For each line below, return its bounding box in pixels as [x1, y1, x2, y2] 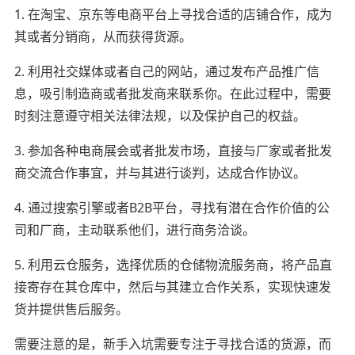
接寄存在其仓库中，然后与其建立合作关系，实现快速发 [13, 277, 331, 296]
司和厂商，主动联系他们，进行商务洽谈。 [13, 220, 255, 239]
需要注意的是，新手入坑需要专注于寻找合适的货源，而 [13, 334, 331, 353]
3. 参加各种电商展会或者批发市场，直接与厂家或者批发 [13, 141, 332, 159]
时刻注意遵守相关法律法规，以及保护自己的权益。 [13, 106, 306, 124]
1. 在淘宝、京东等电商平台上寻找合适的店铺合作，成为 [13, 5, 332, 23]
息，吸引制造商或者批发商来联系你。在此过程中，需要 [13, 84, 331, 102]
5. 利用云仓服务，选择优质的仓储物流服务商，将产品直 [13, 255, 332, 273]
